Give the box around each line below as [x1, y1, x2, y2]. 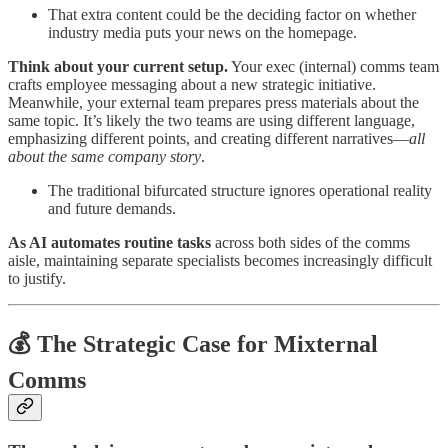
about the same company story [8, 148, 201, 166]
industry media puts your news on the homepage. [48, 24, 357, 42]
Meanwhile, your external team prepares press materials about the [8, 94, 419, 112]
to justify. [8, 270, 66, 288]
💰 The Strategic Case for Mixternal [8, 331, 378, 358]
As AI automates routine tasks [8, 234, 211, 252]
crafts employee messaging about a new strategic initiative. [8, 76, 376, 94]
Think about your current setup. [8, 58, 228, 76]
